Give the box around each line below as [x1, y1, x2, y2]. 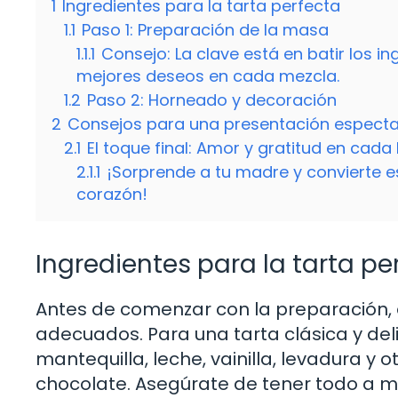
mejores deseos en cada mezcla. [76, 65, 339, 88]
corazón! [76, 183, 147, 206]
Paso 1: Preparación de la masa [82, 19, 329, 42]
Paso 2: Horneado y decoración [87, 89, 337, 112]
